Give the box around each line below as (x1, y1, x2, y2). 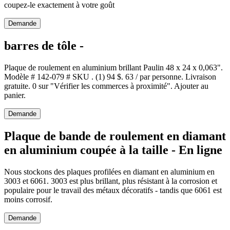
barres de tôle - (4, 39, 84, 53)
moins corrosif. (4, 195, 52, 204)
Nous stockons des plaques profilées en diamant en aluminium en (4, 167, 215, 177)
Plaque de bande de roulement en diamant (4, 129, 226, 143)
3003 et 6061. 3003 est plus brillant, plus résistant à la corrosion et (4, 177, 217, 186)
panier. (4, 91, 26, 100)
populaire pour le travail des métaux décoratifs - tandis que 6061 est (4, 186, 222, 195)
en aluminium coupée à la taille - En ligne (4, 143, 222, 157)
